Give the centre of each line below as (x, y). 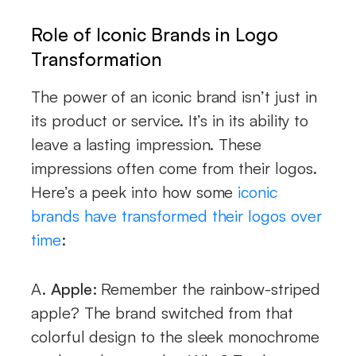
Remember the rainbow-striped (208, 288)
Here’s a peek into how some (135, 192)
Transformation (97, 58)
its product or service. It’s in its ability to (170, 120)
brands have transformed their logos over (176, 215)
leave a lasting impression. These (147, 144)
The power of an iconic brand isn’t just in (174, 96)
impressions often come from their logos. (174, 168)
